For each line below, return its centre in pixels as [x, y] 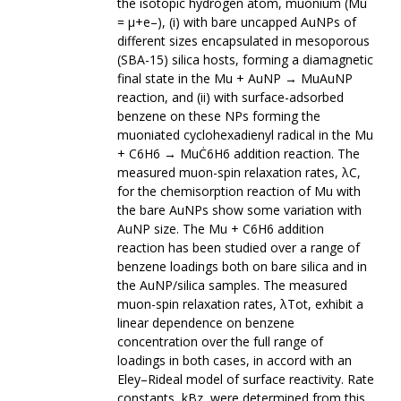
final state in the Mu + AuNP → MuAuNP [235, 79]
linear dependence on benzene [206, 323]
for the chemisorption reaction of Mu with [239, 192]
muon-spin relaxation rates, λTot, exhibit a [240, 304]
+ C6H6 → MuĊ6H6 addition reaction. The [239, 154]
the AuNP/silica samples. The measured [232, 286]
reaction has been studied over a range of [239, 248]
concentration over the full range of [220, 342]
